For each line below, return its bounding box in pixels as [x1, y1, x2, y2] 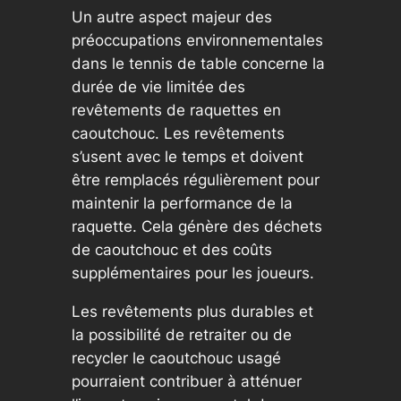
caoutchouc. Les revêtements [71, 124, 285, 143]
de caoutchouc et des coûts [71, 241, 272, 260]
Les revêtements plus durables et [71, 303, 313, 321]
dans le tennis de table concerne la [71, 55, 325, 73]
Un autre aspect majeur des [71, 8, 272, 27]
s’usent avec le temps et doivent [71, 148, 303, 166]
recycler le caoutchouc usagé [71, 349, 281, 368]
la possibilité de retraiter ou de [71, 326, 292, 345]
